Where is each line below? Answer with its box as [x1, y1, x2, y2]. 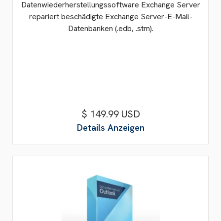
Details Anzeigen [76, 122, 145, 133]
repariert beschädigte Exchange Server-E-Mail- [29, 11, 192, 22]
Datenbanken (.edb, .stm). [68, 23, 153, 34]
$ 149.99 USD [81, 108, 140, 120]
